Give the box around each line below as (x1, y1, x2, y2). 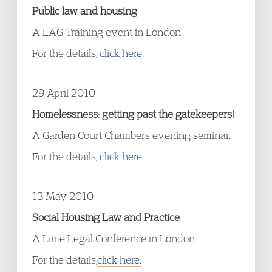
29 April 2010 (32, 86, 95, 99)
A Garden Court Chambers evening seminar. (32, 129, 231, 141)
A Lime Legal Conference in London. (32, 232, 197, 245)
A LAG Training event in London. (32, 25, 183, 38)
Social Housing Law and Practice (32, 211, 180, 223)
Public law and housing (32, 4, 137, 17)
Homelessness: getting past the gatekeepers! (32, 107, 234, 120)
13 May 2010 (32, 189, 93, 202)
